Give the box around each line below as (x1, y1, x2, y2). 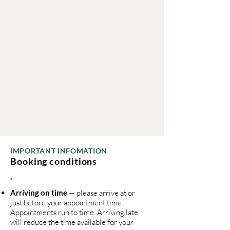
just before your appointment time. (10, 198, 123, 207)
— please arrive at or (67, 188, 135, 198)
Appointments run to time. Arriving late (10, 207, 138, 217)
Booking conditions (10, 156, 98, 167)
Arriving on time (10, 188, 67, 197)
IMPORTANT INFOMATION (10, 146, 107, 155)
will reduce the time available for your (10, 217, 133, 227)
